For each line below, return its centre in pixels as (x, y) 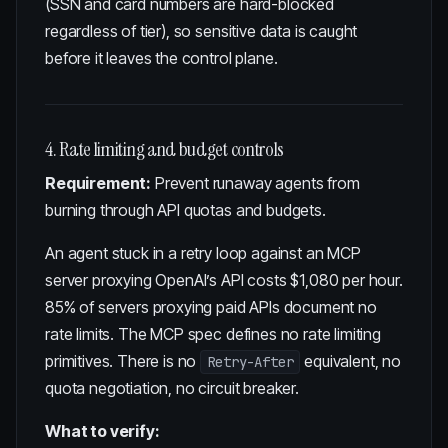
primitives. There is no (123, 361)
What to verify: (102, 431)
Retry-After (250, 362)
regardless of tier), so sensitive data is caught (201, 31)
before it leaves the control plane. (161, 58)
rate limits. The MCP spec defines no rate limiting (213, 334)
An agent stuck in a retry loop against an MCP (203, 253)
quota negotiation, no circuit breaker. (172, 388)
